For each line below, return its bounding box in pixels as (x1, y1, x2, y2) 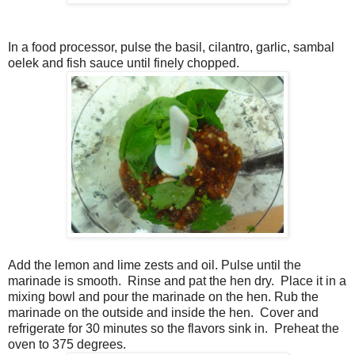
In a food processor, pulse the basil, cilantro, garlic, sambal (8, 40, 334, 54)
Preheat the (274, 321, 339, 335)
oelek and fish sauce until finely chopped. (8, 55, 239, 70)
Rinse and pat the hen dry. (128, 273, 274, 288)
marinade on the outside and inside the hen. (8, 305, 254, 319)
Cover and (260, 305, 319, 319)
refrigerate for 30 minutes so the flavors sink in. (8, 321, 268, 335)
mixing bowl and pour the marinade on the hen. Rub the (8, 289, 319, 303)
